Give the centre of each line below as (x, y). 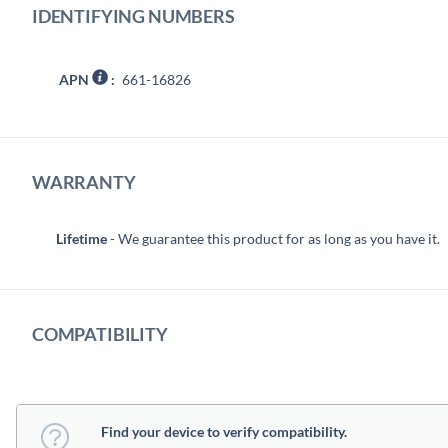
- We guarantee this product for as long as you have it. (273, 238)
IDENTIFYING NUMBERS (133, 16)
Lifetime (81, 238)
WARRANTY (84, 182)
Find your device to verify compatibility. (224, 431)
